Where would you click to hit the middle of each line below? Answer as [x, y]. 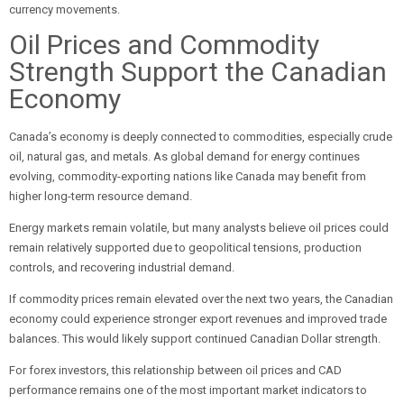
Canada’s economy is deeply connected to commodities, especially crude [201, 137]
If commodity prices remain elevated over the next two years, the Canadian [201, 299]
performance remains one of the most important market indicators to [188, 390]
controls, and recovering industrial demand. [122, 267]
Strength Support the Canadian [198, 72]
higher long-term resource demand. [101, 196]
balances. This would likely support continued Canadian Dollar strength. [195, 339]
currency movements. [64, 9]
